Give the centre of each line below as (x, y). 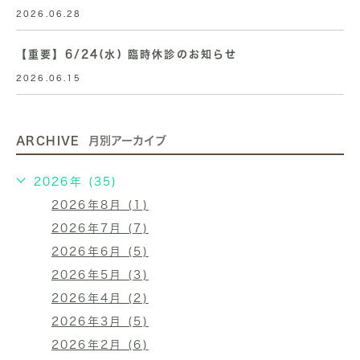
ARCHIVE (48, 141)
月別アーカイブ (127, 141)
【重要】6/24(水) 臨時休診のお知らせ (127, 54)
